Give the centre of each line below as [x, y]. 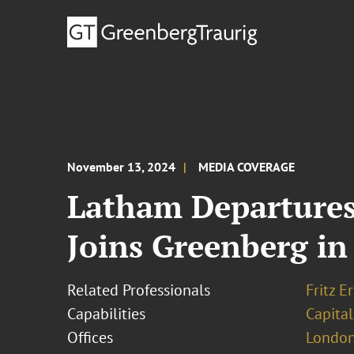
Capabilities [107, 314]
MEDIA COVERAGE [247, 167]
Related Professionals [139, 290]
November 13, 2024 [122, 167]
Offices [90, 337]
